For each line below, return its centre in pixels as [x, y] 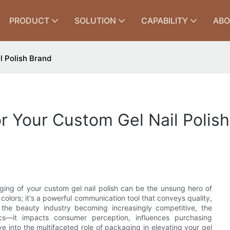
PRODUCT [29, 21]
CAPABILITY [164, 21]
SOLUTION [95, 21]
